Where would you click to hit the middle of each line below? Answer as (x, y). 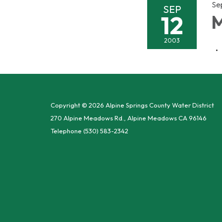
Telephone (66, 131)
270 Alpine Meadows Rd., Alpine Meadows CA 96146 (129, 118)
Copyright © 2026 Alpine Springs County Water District (132, 105)
